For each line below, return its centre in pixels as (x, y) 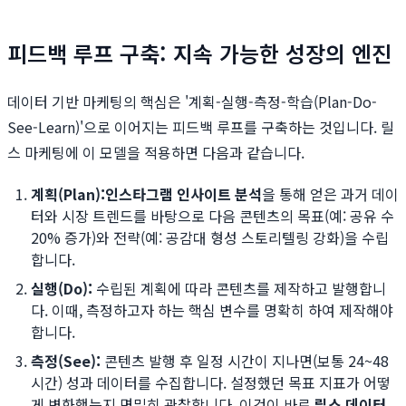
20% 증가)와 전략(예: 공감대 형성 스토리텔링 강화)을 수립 (210, 238)
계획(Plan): (68, 194)
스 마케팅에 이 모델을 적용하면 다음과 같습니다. (156, 153)
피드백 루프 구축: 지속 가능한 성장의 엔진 (199, 53)
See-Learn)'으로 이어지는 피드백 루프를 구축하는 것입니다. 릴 (201, 127)
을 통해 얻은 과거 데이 (330, 194)
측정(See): (66, 361)
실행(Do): (62, 289)
